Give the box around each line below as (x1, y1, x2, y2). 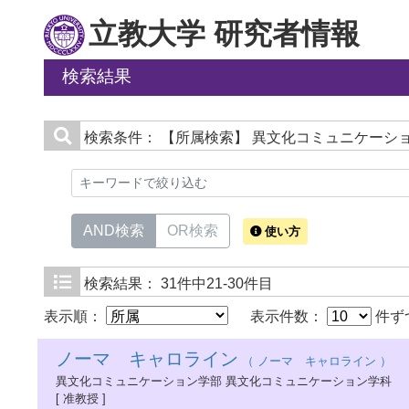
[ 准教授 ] (56, 392, 106, 405)
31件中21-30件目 (161, 276, 273, 291)
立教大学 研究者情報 (89, 17, 360, 50)
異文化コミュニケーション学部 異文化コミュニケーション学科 (56, 374, 392, 388)
